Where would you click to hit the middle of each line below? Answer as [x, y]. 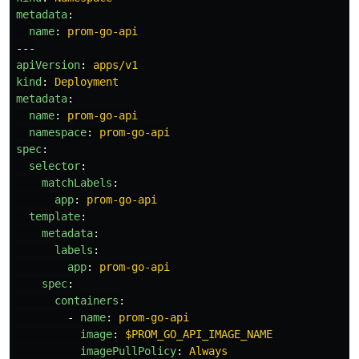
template [54, 216]
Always [208, 351]
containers [87, 301]
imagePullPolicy [128, 351]
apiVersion [48, 65]
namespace [58, 132]
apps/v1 [115, 65]
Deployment [87, 82]
